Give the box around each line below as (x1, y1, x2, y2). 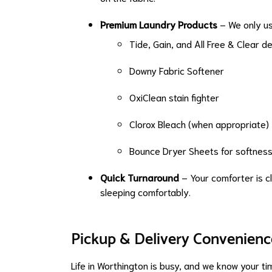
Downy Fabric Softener (129, 64, 224, 77)
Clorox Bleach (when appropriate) (129, 117, 269, 131)
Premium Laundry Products (100, 18, 217, 31)
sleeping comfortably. (100, 185, 191, 199)
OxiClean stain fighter (129, 90, 219, 104)
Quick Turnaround (100, 171, 179, 184)
